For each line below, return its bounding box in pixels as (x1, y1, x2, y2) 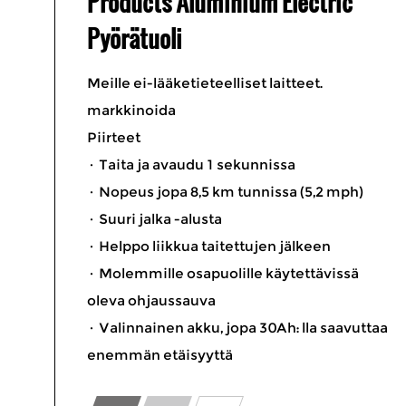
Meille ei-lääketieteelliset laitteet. (86, 74, 323, 92)
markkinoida (86, 101, 176, 119)
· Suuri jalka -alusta (86, 210, 222, 227)
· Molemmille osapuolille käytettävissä (86, 265, 359, 282)
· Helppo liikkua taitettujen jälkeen (86, 237, 331, 255)
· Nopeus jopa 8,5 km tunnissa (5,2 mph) (86, 183, 363, 200)
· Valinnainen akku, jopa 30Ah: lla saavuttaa (86, 319, 388, 336)
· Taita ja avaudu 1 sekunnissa (86, 156, 295, 173)
